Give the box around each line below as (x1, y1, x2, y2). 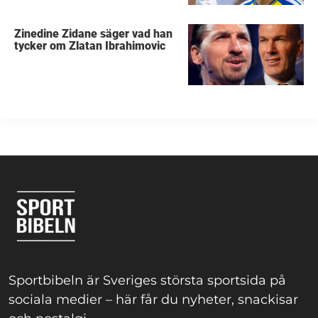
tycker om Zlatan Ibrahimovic (14, 38, 166, 53)
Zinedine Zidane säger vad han (14, 26, 173, 40)
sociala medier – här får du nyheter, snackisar (9, 291, 298, 307)
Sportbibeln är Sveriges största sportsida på (9, 272, 286, 288)
